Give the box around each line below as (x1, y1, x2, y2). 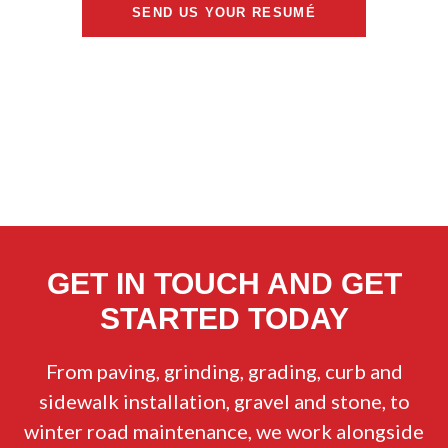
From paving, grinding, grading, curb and (45, 358, 403, 383)
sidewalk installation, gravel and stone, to (38, 388, 410, 413)
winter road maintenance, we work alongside (24, 418, 424, 443)
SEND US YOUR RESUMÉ (132, 4, 316, 20)
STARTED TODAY (99, 300, 349, 335)
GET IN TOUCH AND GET (46, 265, 402, 300)
